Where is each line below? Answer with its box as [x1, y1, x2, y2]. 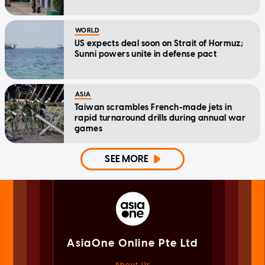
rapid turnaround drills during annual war [75, 113, 246, 124]
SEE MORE [105, 153, 149, 165]
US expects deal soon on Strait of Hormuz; [75, 38, 244, 49]
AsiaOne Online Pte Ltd [67, 237, 198, 250]
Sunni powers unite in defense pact [75, 49, 217, 60]
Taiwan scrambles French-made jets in [75, 102, 232, 113]
